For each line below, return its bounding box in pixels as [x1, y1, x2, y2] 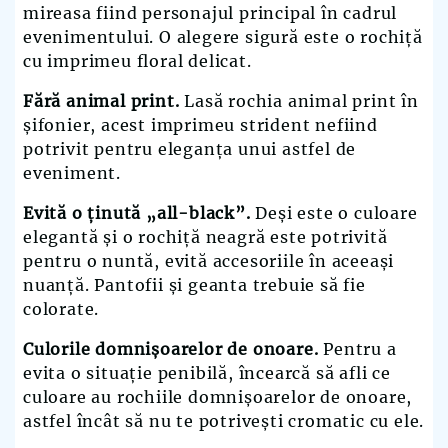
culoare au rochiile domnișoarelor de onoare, [23, 387, 413, 408]
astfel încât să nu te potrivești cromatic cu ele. [23, 411, 425, 432]
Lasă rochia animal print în [179, 91, 419, 112]
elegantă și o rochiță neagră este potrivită [23, 227, 388, 248]
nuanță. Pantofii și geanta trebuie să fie [23, 275, 366, 296]
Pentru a [318, 339, 397, 360]
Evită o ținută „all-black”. [23, 203, 251, 224]
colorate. [23, 299, 100, 320]
